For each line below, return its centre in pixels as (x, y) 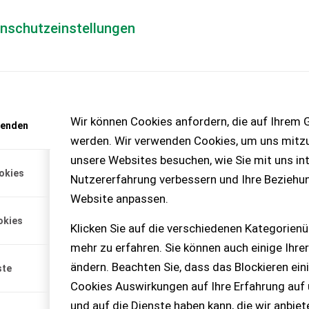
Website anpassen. (119, 199)
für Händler (196, 45)
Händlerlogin (102, 45)
